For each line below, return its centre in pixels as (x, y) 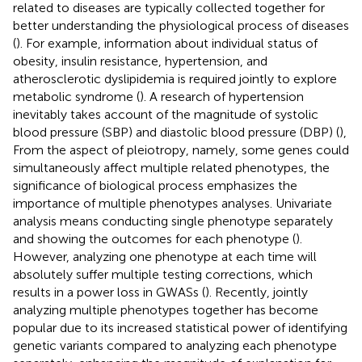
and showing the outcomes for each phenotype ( (154, 238)
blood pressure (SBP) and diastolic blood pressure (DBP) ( (176, 132)
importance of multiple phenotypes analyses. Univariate (173, 203)
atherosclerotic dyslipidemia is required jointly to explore (175, 78)
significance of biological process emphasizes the (155, 185)
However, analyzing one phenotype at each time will (165, 256)
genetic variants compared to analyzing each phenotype (175, 345)
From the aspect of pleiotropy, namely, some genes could (181, 149)
